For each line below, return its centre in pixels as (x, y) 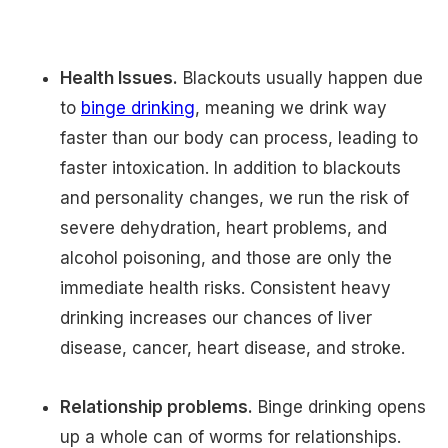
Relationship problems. (156, 407)
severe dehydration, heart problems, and (223, 228)
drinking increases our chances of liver (216, 318)
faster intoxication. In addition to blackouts (230, 168)
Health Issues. (119, 78)
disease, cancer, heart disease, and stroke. (240, 348)
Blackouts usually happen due (300, 78)
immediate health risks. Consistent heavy (225, 288)
